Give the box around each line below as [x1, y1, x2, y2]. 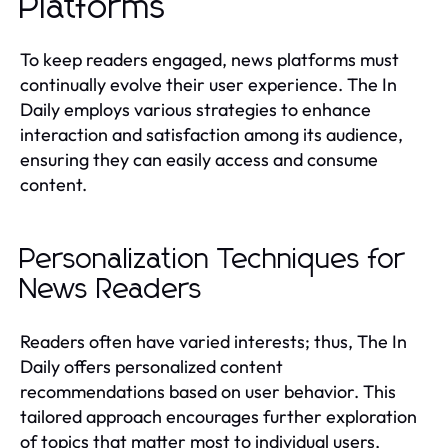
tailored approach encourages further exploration [20, 404, 417, 428]
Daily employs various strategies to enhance [20, 97, 371, 121]
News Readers [20, 275, 203, 304]
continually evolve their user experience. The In [20, 72, 397, 96]
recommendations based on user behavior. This [20, 379, 396, 403]
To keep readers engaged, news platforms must [20, 47, 399, 71]
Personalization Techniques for [20, 245, 405, 274]
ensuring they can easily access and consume [20, 147, 378, 171]
